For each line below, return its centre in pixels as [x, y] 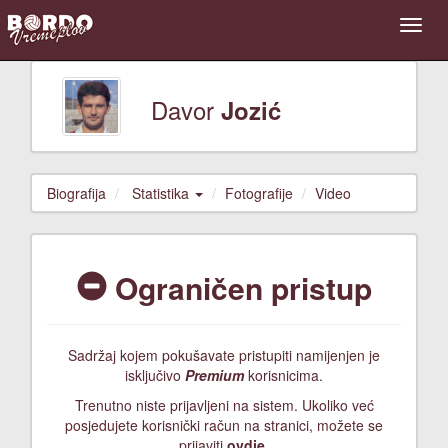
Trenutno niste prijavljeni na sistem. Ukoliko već [224, 404]
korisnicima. [283, 374]
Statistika [162, 192]
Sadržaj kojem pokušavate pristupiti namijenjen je [224, 354]
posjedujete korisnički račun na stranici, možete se [224, 424]
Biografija [76, 192]
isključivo [155, 374]
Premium [214, 374]
